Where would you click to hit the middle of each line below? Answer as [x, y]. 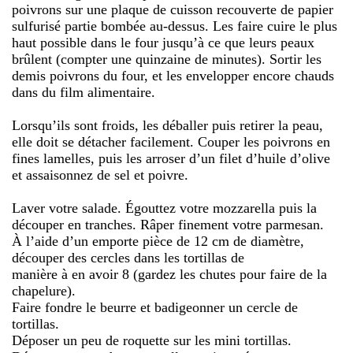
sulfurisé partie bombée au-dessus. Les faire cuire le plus [175, 26]
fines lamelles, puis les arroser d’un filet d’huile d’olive [171, 158]
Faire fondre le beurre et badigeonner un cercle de [155, 307]
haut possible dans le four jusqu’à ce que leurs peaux [163, 42]
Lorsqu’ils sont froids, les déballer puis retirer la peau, [167, 125]
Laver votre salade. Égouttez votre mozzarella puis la [164, 208]
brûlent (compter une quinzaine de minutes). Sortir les [167, 59]
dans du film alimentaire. [84, 92]
